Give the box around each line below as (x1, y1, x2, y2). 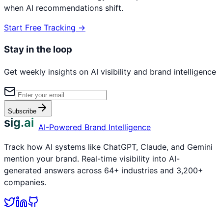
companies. (4, 177, 46, 187)
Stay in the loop (4, 44, 72, 55)
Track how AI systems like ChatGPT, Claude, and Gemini (4, 141, 213, 152)
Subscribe (8, 107, 36, 115)
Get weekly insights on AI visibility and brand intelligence (4, 66, 216, 77)
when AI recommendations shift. (4, 3, 123, 13)
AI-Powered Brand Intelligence (38, 122, 151, 132)
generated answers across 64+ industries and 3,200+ (4, 165, 203, 175)
